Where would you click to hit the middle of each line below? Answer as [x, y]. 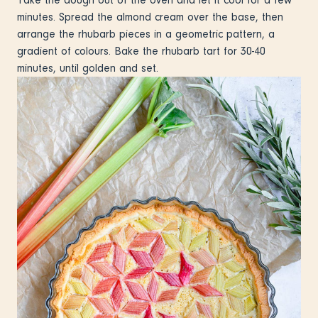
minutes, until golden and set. [88, 68]
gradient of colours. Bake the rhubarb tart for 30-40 [141, 51]
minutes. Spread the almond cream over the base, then [150, 17]
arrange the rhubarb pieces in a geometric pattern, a [146, 34]
